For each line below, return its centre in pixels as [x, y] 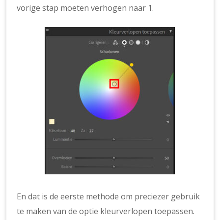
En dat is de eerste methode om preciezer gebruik [109, 196]
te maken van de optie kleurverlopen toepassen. [106, 211]
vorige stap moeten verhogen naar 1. [85, 8]
